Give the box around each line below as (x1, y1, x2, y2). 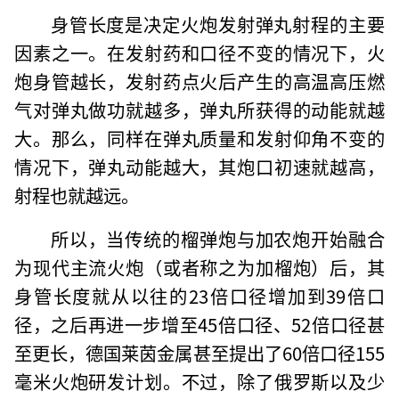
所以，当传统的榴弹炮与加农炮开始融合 (50, 225, 385, 253)
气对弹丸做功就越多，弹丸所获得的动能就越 (14, 95, 385, 123)
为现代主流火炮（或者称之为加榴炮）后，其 (14, 254, 385, 281)
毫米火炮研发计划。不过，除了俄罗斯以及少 (14, 368, 385, 395)
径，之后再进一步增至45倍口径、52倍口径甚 (14, 311, 385, 338)
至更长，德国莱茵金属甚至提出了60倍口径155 (14, 339, 385, 367)
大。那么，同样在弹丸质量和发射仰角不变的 (14, 124, 385, 151)
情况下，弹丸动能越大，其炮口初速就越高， (14, 152, 385, 180)
